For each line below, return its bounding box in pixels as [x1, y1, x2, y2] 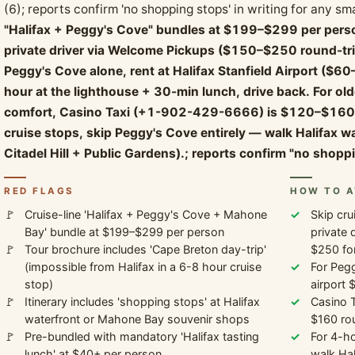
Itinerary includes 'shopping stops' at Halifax [24, 295, 260, 309]
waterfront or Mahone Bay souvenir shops [24, 312, 250, 326]
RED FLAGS [4, 185, 74, 197]
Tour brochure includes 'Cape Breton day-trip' [24, 242, 266, 257]
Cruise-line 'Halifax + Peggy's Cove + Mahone [24, 208, 267, 222]
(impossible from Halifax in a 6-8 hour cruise [24, 260, 261, 274]
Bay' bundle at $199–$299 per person [24, 225, 224, 239]
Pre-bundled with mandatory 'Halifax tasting [24, 330, 259, 344]
